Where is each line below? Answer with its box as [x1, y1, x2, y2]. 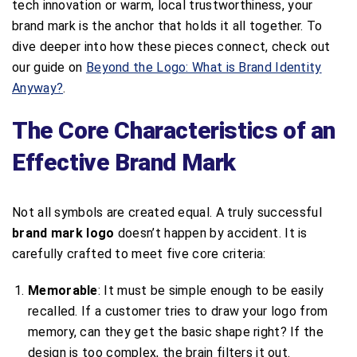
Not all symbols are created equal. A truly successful [12, 204, 322, 220]
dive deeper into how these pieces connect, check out [12, 38, 331, 54]
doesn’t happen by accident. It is [114, 225, 308, 241]
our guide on [12, 59, 86, 75]
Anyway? [12, 80, 64, 96]
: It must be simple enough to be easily [97, 282, 324, 298]
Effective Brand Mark [12, 147, 237, 176]
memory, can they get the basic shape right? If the [28, 324, 324, 339]
